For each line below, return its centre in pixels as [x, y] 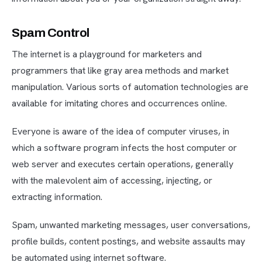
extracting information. [57, 197]
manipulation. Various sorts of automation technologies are [130, 87]
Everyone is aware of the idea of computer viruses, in [120, 132]
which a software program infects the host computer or [124, 148]
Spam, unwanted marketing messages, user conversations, [131, 225]
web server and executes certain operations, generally [123, 164]
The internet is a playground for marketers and [107, 54]
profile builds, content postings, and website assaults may [128, 242]
